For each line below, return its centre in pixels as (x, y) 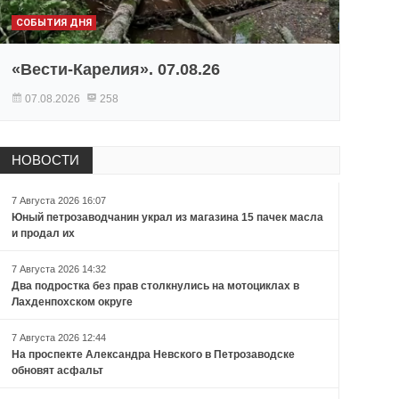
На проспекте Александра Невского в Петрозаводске (153, 355)
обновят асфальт (57, 371)
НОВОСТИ (45, 160)
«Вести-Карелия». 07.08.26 (115, 70)
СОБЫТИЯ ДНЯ (53, 23)
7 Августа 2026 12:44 (58, 338)
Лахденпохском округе (72, 302)
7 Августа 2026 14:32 (58, 269)
